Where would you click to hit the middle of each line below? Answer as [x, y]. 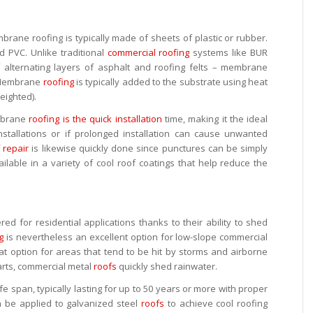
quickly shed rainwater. [167, 267]
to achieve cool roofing [216, 304]
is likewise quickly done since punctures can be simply [148, 148]
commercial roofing [148, 53]
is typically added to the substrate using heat [171, 82]
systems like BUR [229, 53]
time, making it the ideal [215, 119]
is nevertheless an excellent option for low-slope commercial [136, 237]
